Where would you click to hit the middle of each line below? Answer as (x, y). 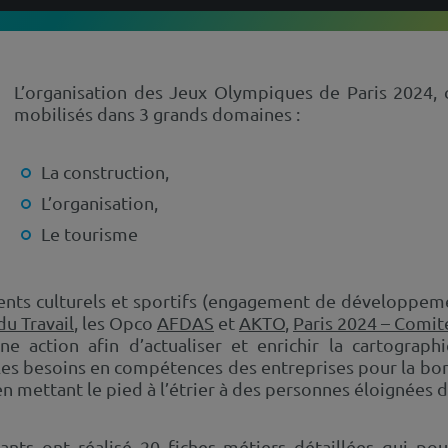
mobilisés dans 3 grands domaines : (157, 113)
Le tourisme (89, 233)
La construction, (105, 171)
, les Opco (115, 322)
